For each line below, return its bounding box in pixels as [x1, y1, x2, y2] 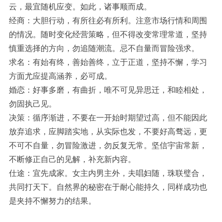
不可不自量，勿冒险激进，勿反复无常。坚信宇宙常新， [9, 141, 207, 150]
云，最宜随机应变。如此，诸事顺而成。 [9, 2, 152, 11]
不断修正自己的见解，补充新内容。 [9, 155, 136, 164]
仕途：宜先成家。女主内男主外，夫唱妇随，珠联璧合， [9, 169, 207, 178]
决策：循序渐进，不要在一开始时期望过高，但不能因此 [9, 113, 207, 122]
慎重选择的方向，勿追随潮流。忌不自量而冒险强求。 [9, 44, 199, 53]
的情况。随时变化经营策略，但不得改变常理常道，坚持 [9, 30, 207, 39]
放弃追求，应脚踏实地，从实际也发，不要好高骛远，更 [9, 127, 207, 136]
